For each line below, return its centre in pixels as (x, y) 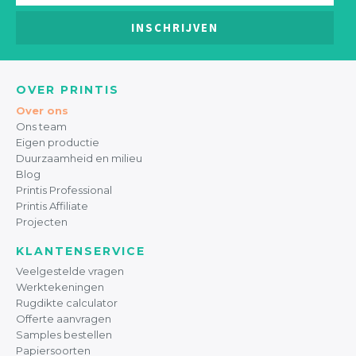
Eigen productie (58, 142)
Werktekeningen (60, 286)
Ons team (41, 126)
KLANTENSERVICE (81, 251)
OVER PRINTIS (68, 90)
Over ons (42, 110)
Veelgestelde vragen (70, 271)
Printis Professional (64, 190)
